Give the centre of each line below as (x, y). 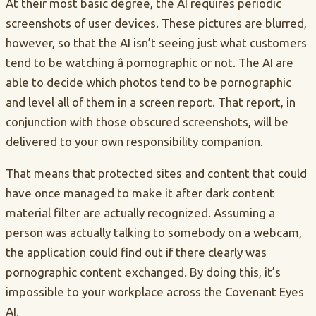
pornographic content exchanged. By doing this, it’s (143, 272)
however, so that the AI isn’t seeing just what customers (156, 43)
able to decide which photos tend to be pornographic (148, 83)
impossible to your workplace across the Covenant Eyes (155, 292)
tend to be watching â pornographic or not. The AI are (150, 63)
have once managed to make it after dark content (140, 193)
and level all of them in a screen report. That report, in (151, 102)
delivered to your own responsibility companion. (134, 142)
